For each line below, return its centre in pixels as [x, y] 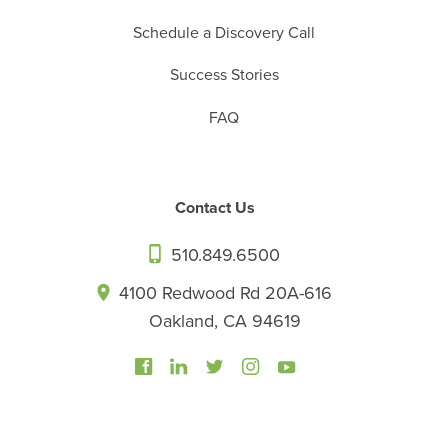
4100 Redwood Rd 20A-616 [225, 293]
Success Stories [224, 75]
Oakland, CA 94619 [225, 321]
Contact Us [215, 207]
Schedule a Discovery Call [224, 33]
